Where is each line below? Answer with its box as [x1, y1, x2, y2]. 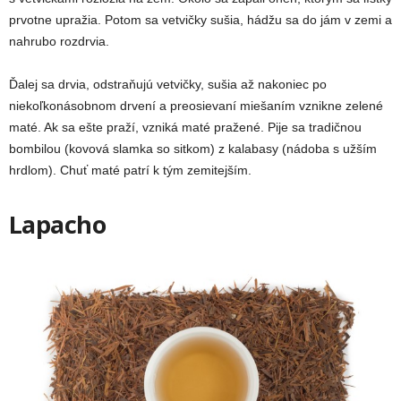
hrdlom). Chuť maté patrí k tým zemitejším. [9, 162, 252, 177]
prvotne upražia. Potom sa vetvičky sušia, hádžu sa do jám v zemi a [9, 12, 392, 27]
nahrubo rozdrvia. [9, 33, 109, 48]
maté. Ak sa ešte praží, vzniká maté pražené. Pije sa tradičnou [9, 119, 362, 134]
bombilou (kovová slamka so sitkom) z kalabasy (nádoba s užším [9, 141, 377, 156]
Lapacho [9, 207, 107, 241]
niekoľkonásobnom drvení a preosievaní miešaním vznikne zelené [9, 98, 383, 113]
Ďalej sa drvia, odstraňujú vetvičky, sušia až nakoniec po [9, 76, 327, 91]
